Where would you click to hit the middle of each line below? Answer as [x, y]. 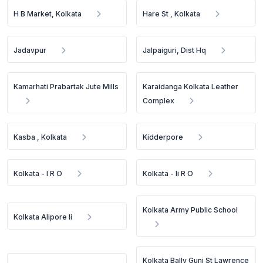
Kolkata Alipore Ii [43, 217]
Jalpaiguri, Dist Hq [175, 50]
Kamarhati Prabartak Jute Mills [66, 87]
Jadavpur [30, 50]
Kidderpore [163, 137]
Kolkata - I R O [38, 173]
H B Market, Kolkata [48, 14]
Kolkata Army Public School [190, 210]
